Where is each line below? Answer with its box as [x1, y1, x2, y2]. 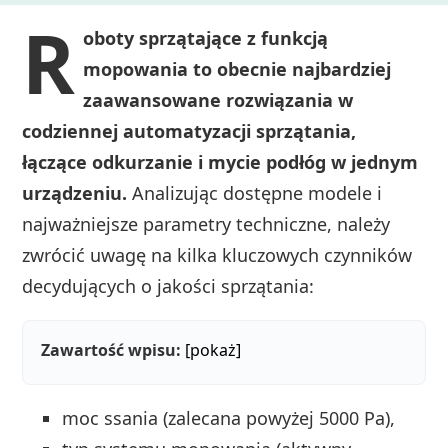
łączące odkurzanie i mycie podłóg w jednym [22, 150, 419, 175]
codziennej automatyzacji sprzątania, [22, 119, 357, 144]
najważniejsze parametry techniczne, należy [22, 212, 391, 237]
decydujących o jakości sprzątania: [22, 274, 315, 299]
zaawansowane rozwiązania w [83, 88, 354, 113]
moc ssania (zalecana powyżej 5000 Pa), [62, 406, 396, 431]
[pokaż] [185, 339, 242, 362]
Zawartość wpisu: [41, 339, 182, 362]
